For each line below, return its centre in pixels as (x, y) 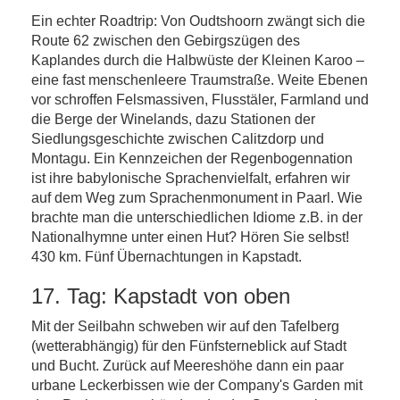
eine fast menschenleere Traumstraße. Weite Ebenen (200, 80)
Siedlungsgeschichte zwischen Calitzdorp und (178, 139)
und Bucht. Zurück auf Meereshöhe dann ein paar (187, 366)
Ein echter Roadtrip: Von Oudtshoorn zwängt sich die (198, 21)
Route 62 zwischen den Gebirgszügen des (166, 41)
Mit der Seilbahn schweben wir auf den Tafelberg (185, 326)
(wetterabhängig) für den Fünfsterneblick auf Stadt (189, 346)
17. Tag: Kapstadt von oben (161, 296)
